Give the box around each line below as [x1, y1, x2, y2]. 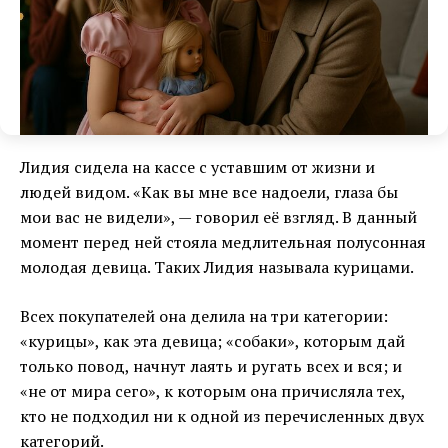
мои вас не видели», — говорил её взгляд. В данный [20, 206, 417, 229]
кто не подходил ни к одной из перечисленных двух [20, 405, 424, 428]
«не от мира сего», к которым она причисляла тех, [20, 380, 405, 403]
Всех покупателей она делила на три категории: [20, 305, 388, 328]
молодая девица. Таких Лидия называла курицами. [20, 256, 414, 279]
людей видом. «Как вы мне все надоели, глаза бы [20, 181, 398, 204]
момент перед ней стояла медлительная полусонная [20, 231, 426, 254]
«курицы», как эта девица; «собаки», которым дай [20, 330, 405, 353]
